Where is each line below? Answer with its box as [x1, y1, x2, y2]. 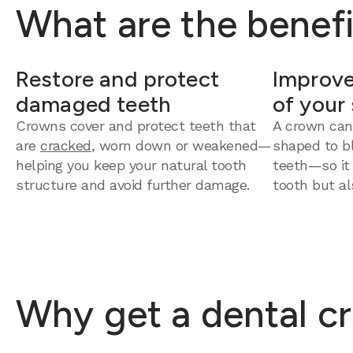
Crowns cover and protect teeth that [16, 117, 256, 134]
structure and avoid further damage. [16, 176, 250, 193]
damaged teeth [16, 91, 171, 117]
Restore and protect [16, 65, 219, 92]
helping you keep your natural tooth [16, 157, 247, 173]
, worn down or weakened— [91, 137, 272, 154]
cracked [40, 137, 91, 154]
